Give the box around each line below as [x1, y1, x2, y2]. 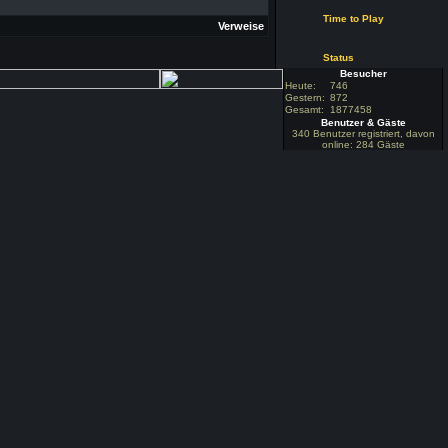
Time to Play [323, 13, 384, 24]
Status [323, 52, 354, 63]
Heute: [285, 80, 316, 91]
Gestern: [285, 92, 325, 103]
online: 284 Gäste [321, 138, 405, 150]
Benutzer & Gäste [320, 116, 406, 128]
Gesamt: [285, 104, 324, 115]
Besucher [339, 68, 387, 79]
